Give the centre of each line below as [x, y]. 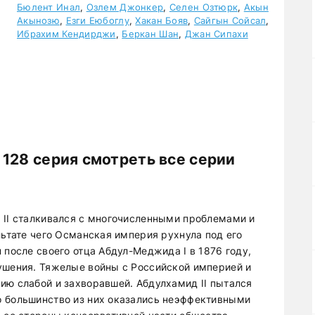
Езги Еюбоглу [97, 20]
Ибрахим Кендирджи [66, 34]
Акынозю [38, 20]
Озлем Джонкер [125, 7]
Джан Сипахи [216, 34]
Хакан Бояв [162, 20]
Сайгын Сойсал [230, 20]
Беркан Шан [150, 34]
